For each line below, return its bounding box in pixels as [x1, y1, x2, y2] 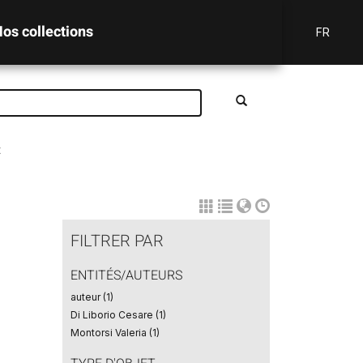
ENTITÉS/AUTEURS [70, 266, 182, 285]
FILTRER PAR [70, 229, 164, 253]
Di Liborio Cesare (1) [70, 309, 166, 321]
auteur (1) [70, 291, 113, 303]
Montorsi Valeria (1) [70, 327, 160, 339]
